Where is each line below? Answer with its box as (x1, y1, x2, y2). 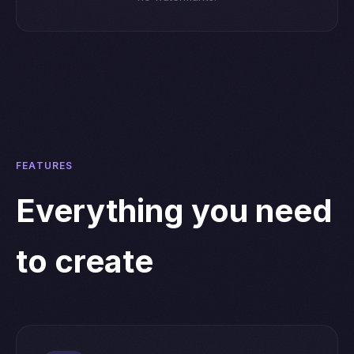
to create (16, 241, 153, 281)
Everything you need (16, 190, 333, 230)
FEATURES (16, 159, 73, 171)
